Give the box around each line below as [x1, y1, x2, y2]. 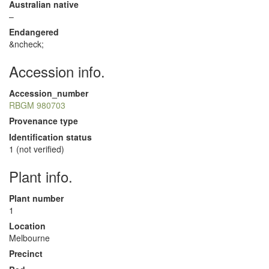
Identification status [9, 131, 92, 143]
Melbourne [9, 232, 50, 244]
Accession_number [9, 87, 88, 99]
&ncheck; [9, 38, 44, 50]
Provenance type [9, 115, 78, 127]
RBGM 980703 [9, 99, 65, 111]
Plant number [9, 192, 64, 204]
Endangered [9, 26, 59, 38]
